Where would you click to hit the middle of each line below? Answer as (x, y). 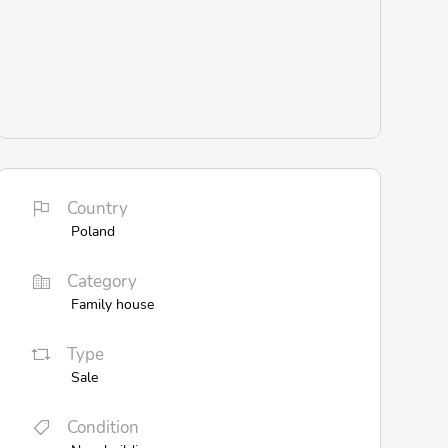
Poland (92, 231)
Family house (112, 304)
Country (97, 209)
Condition (102, 427)
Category (101, 282)
